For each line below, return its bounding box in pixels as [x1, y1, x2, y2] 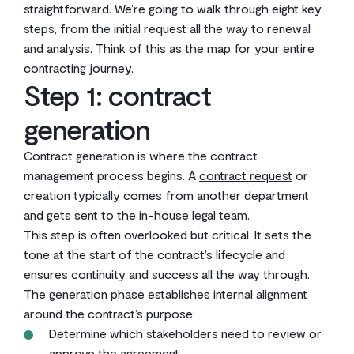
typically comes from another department [70, 187, 309, 202]
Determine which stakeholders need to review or [49, 326, 322, 341]
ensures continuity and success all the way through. [24, 266, 310, 281]
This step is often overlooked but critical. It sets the [24, 227, 311, 242]
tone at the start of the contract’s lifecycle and [24, 247, 285, 262]
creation [24, 187, 70, 202]
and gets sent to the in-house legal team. [24, 207, 250, 222]
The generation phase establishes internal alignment [24, 286, 307, 301]
